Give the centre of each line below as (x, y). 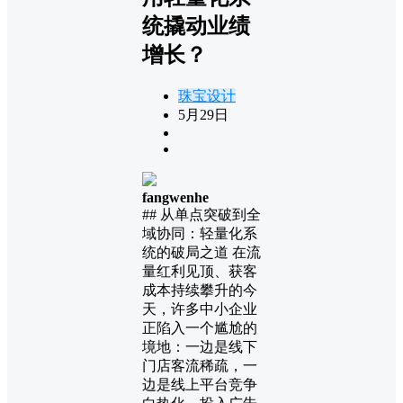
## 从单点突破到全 (201, 214)
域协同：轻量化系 (200, 233)
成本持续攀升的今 (200, 290)
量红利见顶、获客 (200, 271)
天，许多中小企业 (200, 309)
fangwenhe (175, 197)
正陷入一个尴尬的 (200, 327)
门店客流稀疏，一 (200, 365)
